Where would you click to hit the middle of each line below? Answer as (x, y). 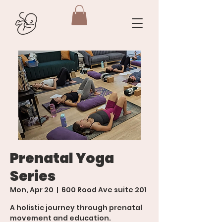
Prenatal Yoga (62, 158)
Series (33, 176)
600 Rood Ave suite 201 (104, 190)
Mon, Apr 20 (32, 190)
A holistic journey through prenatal (76, 207)
